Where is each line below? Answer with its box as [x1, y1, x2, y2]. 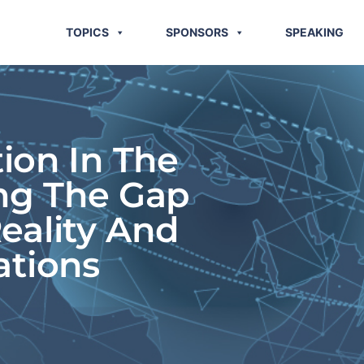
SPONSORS [166, 25, 229, 39]
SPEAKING [285, 25, 344, 39]
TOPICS [66, 25, 110, 39]
